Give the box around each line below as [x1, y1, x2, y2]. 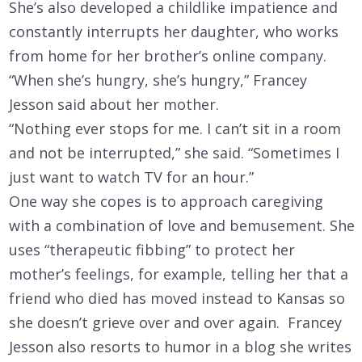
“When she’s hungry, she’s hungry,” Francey [9, 69, 307, 90]
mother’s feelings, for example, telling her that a [9, 263, 348, 284]
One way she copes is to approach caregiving [9, 191, 323, 211]
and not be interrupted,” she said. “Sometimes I [9, 142, 339, 162]
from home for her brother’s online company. [9, 45, 326, 65]
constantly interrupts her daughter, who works [9, 21, 339, 41]
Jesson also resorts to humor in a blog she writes [9, 336, 351, 356]
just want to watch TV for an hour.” [9, 166, 254, 187]
